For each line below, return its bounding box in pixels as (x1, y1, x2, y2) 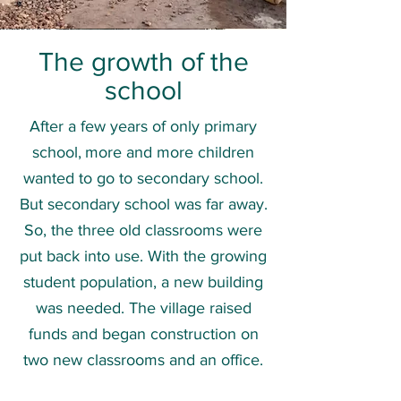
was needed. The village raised (35, 299, 252, 317)
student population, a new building (23, 273, 263, 291)
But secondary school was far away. (19, 195, 268, 213)
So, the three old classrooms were (24, 221, 262, 239)
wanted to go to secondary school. (23, 169, 263, 187)
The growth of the (38, 47, 249, 76)
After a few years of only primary (30, 117, 257, 135)
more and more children (85, 143, 254, 161)
